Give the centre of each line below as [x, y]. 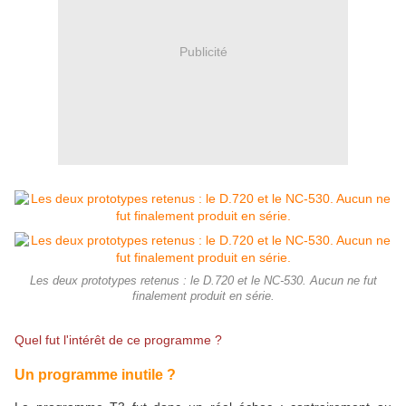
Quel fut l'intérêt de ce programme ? [118, 340]
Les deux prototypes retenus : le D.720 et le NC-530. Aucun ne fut [203, 281]
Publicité [203, 51]
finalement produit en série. [203, 297]
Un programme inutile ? [95, 374]
